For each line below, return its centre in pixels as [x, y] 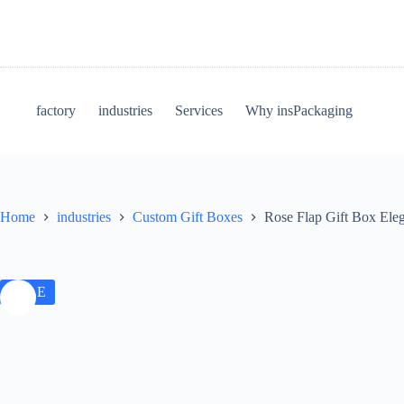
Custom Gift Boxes [188, 217]
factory [56, 110]
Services [199, 110]
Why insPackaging [299, 110]
